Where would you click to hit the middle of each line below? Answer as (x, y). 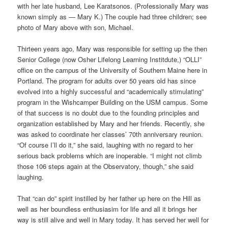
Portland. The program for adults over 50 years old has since (107, 80)
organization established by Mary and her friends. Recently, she (111, 123)
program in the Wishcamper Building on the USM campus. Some (113, 102)
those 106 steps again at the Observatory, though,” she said (106, 166)
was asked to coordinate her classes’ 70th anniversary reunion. (110, 134)
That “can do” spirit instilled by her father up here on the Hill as (109, 198)
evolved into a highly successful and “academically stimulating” (111, 91)
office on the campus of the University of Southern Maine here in (112, 70)
